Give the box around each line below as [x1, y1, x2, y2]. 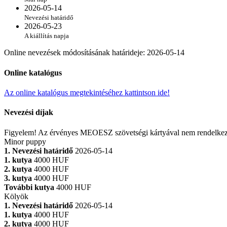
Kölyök [4, 192, 28, 201]
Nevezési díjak [4, 108, 53, 117]
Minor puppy [4, 137, 46, 146]
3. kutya [4, 173, 32, 182]
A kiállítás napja [24, 32, 69, 40]
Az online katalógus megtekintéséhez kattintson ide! [4, 88, 170, 97]
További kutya [4, 182, 54, 192]
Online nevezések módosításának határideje [4, 48, 143, 57]
